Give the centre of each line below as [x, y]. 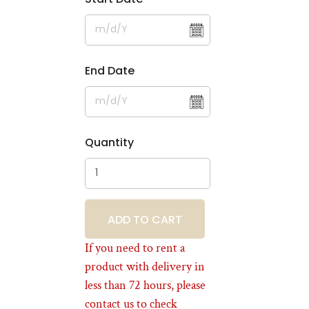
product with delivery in [145, 267]
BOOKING [145, 219]
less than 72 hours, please [146, 286]
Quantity [110, 143]
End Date [110, 71]
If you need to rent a [135, 248]
